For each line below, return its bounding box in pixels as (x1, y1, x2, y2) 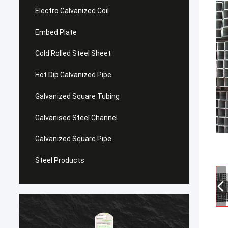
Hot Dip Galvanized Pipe (35, 71, 111, 79)
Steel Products (35, 156, 84, 164)
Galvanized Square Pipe (35, 135, 111, 143)
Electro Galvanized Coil (35, 7, 109, 15)
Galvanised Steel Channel (35, 113, 118, 122)
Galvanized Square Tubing (35, 92, 120, 100)
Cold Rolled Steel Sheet (35, 49, 111, 58)
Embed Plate (35, 28, 77, 36)
